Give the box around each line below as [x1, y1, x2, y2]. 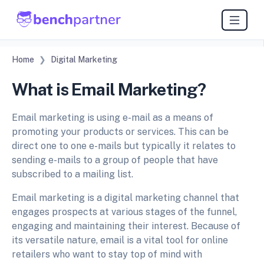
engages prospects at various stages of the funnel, [12, 206, 237, 218]
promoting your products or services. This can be [12, 126, 229, 138]
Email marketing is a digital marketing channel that [12, 192, 239, 204]
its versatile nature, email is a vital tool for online [12, 235, 228, 246]
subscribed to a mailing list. [12, 169, 133, 180]
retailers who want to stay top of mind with [12, 249, 202, 260]
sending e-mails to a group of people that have [12, 154, 218, 166]
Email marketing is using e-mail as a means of [12, 112, 213, 124]
